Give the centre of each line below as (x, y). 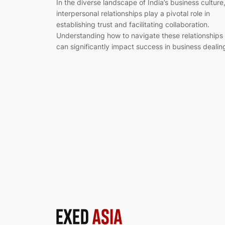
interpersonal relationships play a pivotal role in (133, 14)
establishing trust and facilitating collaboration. (133, 25)
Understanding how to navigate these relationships (140, 36)
